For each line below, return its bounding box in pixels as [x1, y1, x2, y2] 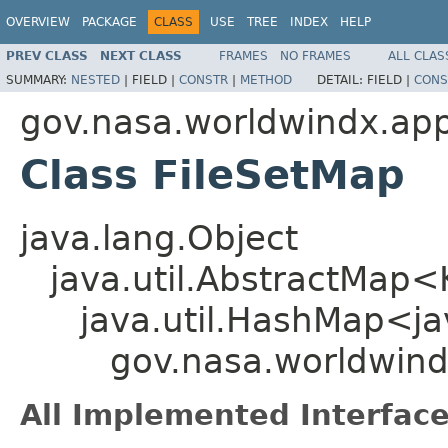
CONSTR [179, 72, 228, 87]
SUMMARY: [6, 72, 71, 87]
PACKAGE [82, 15, 137, 29]
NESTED [71, 72, 120, 87]
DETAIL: [317, 72, 367, 87]
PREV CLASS [6, 48, 88, 63]
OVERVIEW [6, 15, 70, 29]
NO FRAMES [280, 48, 351, 63]
